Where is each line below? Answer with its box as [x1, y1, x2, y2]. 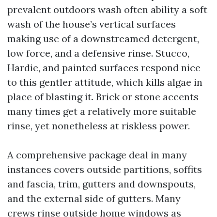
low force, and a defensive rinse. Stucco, [7, 47, 189, 59]
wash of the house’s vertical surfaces [7, 18, 176, 30]
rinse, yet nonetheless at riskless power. [7, 120, 190, 132]
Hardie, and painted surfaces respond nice [7, 62, 201, 74]
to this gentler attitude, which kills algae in [7, 76, 202, 88]
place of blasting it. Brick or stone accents [7, 91, 199, 103]
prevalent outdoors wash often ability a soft [7, 3, 207, 15]
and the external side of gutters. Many [7, 192, 181, 204]
